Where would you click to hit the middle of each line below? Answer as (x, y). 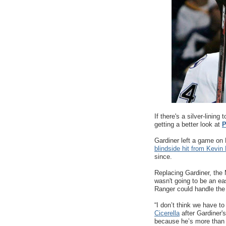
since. (163, 157)
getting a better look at (188, 124)
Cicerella (167, 213)
